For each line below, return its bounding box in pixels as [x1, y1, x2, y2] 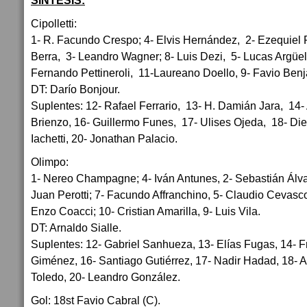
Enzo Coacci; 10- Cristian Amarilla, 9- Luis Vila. [31, 205, 260, 217]
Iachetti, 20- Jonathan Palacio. [31, 132, 177, 145]
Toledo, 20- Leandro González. [31, 271, 180, 283]
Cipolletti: [31, 17, 77, 29]
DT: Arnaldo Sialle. [31, 221, 121, 234]
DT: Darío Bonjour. [31, 83, 120, 95]
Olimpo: [31, 156, 69, 168]
